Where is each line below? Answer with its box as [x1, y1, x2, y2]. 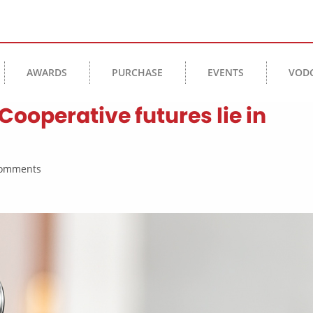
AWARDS [27, 66, 68, 80]
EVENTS [208, 66, 245, 80]
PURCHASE [112, 66, 163, 80]
